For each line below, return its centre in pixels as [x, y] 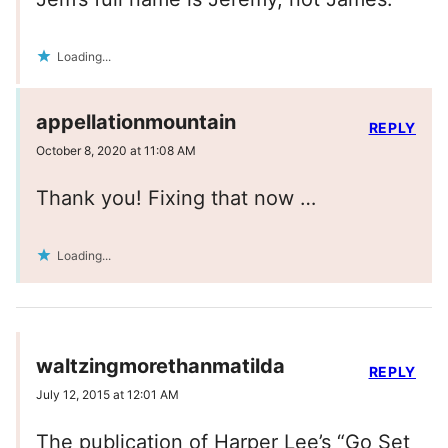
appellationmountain [136, 122]
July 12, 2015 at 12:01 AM [107, 395]
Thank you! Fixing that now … [176, 198]
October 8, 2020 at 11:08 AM [116, 151]
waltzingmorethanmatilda [160, 366]
